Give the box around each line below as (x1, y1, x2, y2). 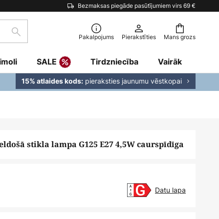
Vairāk (158, 57, 182, 66)
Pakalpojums (79, 33, 114, 41)
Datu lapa (155, 185, 186, 195)
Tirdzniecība (90, 57, 138, 66)
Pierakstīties (122, 33, 156, 41)
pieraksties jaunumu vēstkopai (83, 76, 182, 86)
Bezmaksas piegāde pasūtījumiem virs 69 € (78, 1, 196, 10)
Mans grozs (164, 33, 196, 41)
